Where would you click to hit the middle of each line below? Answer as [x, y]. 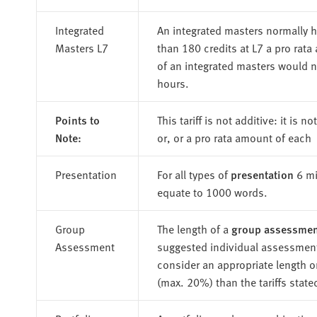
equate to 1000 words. [212, 191]
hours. [173, 82]
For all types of [194, 174]
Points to [77, 120]
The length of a [194, 228]
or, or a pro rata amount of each [234, 137]
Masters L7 [81, 47]
